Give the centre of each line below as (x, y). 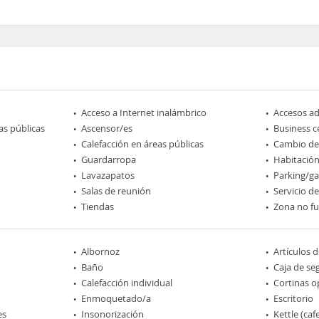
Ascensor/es (107, 128)
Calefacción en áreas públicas (143, 143)
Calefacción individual (127, 282)
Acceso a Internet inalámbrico (144, 112)
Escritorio (293, 298)
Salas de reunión (116, 190)
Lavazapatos (108, 175)
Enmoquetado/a (116, 298)
